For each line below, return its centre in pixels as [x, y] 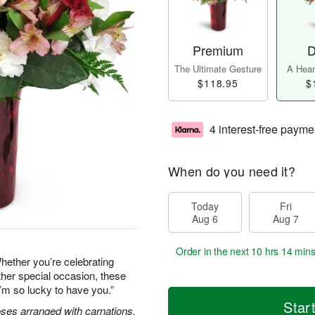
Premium [218, 50]
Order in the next [214, 251]
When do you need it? [232, 171]
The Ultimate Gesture [218, 69]
